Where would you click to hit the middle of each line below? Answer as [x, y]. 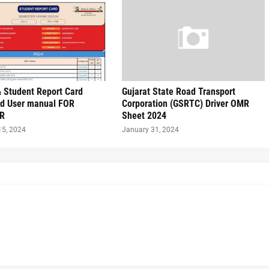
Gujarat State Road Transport [179, 92]
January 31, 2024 [151, 130]
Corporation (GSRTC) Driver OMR [186, 104]
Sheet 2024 [144, 116]
